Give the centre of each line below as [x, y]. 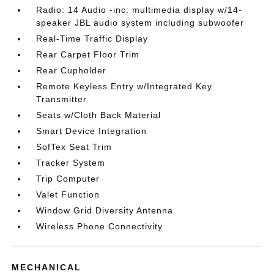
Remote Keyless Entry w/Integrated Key [124, 87]
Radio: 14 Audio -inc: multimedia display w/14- [139, 10]
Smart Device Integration [92, 131]
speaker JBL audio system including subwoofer [140, 23]
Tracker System [71, 163]
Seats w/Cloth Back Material [99, 115]
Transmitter [62, 99]
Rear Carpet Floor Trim [88, 55]
